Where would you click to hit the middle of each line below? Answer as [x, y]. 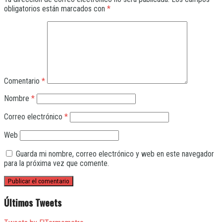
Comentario [23, 81]
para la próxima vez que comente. [56, 163]
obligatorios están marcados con [55, 8]
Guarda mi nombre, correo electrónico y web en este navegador [115, 154]
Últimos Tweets [33, 202]
